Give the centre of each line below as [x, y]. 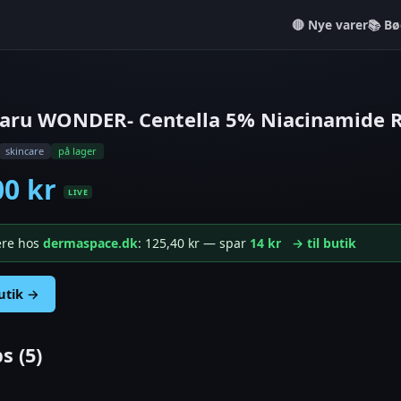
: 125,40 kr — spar [194, 243]
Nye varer [338, 24]
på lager [77, 150]
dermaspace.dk [90, 243]
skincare [25, 150]
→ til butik [324, 243]
